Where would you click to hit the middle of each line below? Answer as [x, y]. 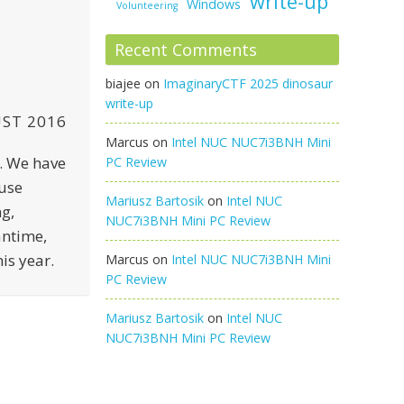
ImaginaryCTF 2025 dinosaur [248, 83]
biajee [124, 83]
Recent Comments [186, 50]
